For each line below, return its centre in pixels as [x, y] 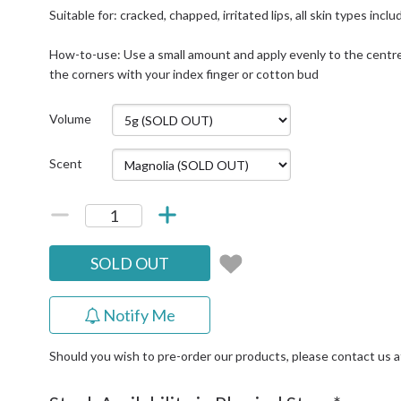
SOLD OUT [130, 263]
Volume [71, 119]
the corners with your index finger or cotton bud [184, 74]
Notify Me [140, 315]
